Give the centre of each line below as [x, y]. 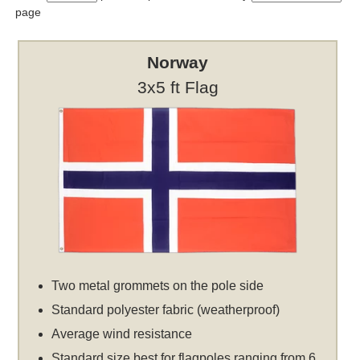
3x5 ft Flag [178, 88]
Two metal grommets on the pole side [158, 286]
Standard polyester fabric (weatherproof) [166, 310]
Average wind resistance [122, 334]
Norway [178, 63]
